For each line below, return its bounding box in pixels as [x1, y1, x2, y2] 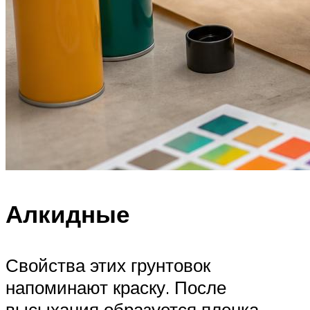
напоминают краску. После [6, 275, 226, 298]
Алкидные [6, 199, 129, 230]
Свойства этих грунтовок [6, 253, 210, 276]
